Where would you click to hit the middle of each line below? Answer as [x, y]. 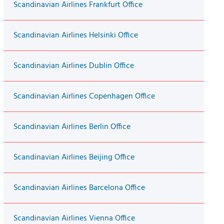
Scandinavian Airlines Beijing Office [74, 158]
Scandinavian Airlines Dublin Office [73, 66]
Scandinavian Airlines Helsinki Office [75, 36]
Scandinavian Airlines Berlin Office [72, 127]
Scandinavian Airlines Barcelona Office [79, 188]
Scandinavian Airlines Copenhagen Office [84, 97]
